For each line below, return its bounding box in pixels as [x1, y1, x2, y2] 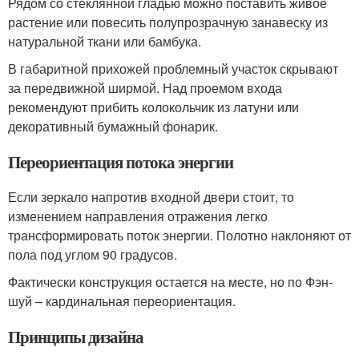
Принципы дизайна [8, 325, 144, 349]
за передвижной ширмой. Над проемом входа [8, 79, 282, 97]
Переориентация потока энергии [8, 150, 233, 174]
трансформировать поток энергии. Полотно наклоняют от [8, 226, 351, 244]
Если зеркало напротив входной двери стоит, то [8, 188, 294, 206]
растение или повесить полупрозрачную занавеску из [8, 13, 328, 31]
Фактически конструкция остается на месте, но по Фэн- [8, 272, 333, 291]
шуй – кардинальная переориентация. [8, 292, 236, 310]
